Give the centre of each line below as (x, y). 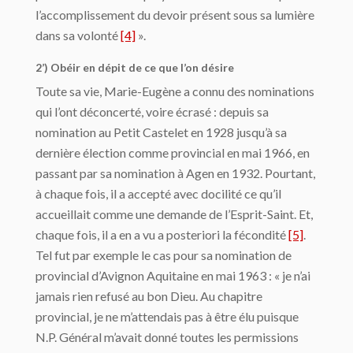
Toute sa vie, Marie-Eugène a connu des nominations (175, 91)
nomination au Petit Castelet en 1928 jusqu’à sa (161, 132)
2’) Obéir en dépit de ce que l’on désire (135, 67)
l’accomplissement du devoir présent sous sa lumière (175, 14)
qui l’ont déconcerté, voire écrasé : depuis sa (152, 111)
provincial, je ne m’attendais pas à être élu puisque (167, 316)
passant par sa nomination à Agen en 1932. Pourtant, (175, 173)
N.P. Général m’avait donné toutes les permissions (167, 336)
